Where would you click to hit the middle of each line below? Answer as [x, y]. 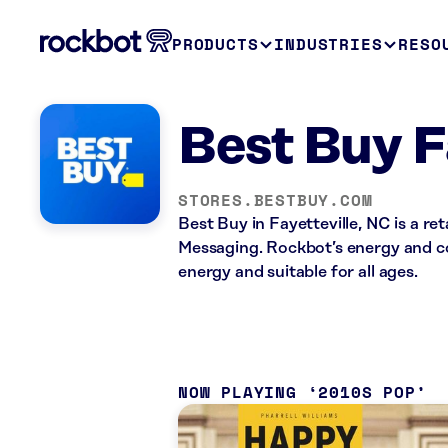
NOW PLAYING [237, 392]
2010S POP [367, 392]
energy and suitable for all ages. [298, 272]
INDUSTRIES [328, 44]
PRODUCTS [215, 44]
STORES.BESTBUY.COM [275, 200]
